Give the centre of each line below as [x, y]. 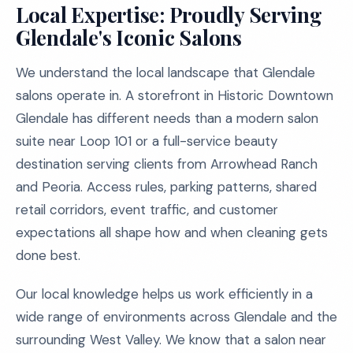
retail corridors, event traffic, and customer [147, 210]
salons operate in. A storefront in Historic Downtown [175, 95]
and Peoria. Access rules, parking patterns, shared [166, 187]
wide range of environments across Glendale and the [176, 317]
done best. [48, 255]
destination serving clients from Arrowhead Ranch [167, 164]
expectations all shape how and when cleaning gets [172, 232]
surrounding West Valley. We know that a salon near [171, 340]
